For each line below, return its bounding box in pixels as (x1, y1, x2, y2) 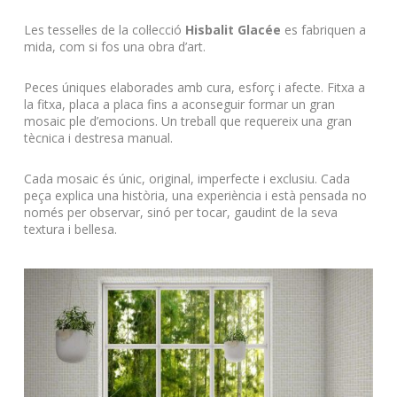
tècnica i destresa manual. (23, 128, 173, 146)
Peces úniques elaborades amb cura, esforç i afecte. (23, 78, 323, 96)
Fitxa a (326, 78, 365, 96)
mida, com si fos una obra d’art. (23, 37, 206, 55)
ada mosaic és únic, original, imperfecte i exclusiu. (31, 169, 317, 187)
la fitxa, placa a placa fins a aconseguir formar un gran (23, 95, 335, 113)
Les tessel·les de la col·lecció (23, 20, 185, 38)
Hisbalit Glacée (184, 20, 281, 38)
